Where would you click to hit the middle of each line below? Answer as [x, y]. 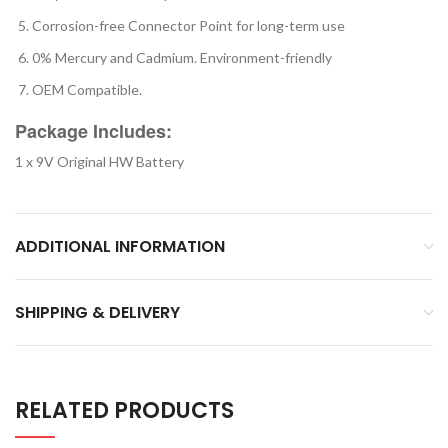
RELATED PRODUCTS [124, 411]
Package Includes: [93, 131]
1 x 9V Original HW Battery [99, 162]
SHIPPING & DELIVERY [97, 313]
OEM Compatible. [87, 90]
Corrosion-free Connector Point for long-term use [188, 26]
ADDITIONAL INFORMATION [120, 247]
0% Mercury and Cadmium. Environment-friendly [182, 58]
